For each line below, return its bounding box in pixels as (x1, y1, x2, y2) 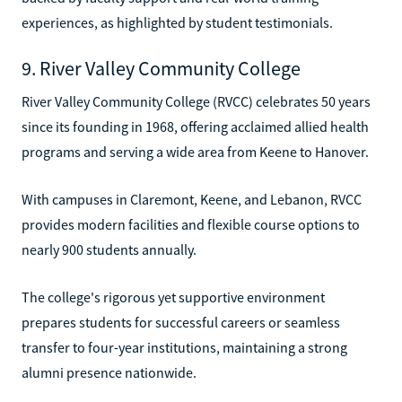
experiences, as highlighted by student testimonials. (22, 13, 333, 31)
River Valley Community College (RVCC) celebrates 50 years (22, 92, 371, 110)
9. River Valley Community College (22, 55, 301, 81)
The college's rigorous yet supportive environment (22, 287, 325, 306)
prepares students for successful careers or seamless (22, 312, 340, 331)
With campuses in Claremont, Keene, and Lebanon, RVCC (22, 189, 362, 208)
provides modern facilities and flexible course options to (22, 214, 360, 233)
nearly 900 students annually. (22, 240, 197, 258)
